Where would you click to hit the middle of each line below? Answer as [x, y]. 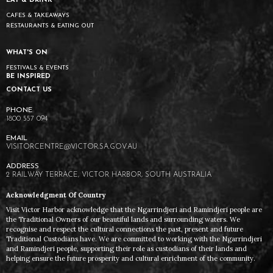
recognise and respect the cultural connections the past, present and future [125, 229]
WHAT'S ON [27, 53]
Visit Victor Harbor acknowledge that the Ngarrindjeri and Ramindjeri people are [134, 210]
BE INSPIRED [28, 77]
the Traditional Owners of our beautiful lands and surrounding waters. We [123, 220]
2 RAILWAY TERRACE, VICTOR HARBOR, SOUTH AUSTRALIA [109, 175]
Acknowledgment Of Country [56, 195]
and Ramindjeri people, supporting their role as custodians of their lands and [126, 249]
